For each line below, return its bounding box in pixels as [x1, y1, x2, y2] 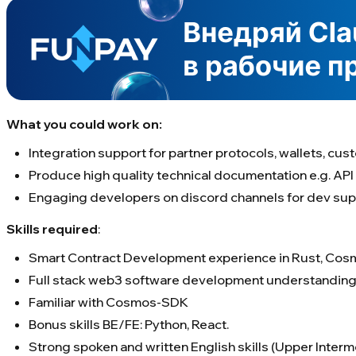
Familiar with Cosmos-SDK [29, 294, 188, 311]
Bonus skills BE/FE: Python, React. [29, 316, 229, 333]
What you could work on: [6, 116, 162, 133]
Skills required [6, 221, 98, 238]
